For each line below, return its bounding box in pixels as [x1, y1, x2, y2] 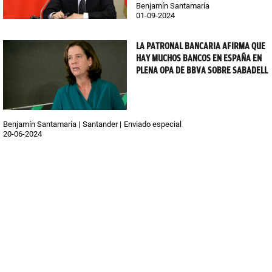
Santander [83, 119, 118, 129]
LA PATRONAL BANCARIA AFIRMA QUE [136, 40, 265, 52]
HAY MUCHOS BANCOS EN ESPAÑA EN [136, 52, 262, 64]
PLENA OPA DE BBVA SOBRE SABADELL [136, 64, 268, 76]
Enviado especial [124, 119, 182, 129]
